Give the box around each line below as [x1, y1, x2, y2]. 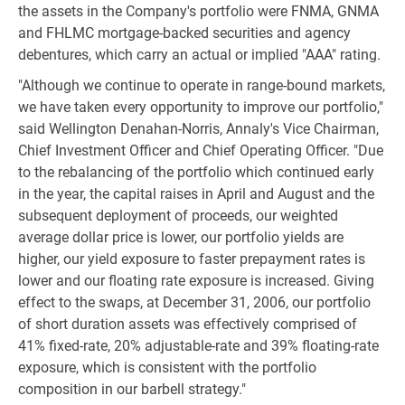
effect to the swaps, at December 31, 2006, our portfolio [18, 294, 371, 311]
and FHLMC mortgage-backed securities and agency [18, 24, 351, 42]
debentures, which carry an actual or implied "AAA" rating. [18, 46, 381, 63]
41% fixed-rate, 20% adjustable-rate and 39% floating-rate [18, 337, 379, 354]
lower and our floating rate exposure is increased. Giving [18, 272, 374, 289]
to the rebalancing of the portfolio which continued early [18, 164, 374, 181]
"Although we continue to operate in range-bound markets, [18, 77, 385, 94]
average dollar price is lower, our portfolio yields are [18, 229, 344, 246]
